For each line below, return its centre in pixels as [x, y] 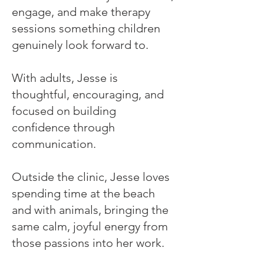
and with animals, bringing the [90, 210]
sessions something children [86, 28]
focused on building [64, 111]
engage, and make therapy [81, 12]
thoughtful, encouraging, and [88, 94]
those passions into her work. [88, 243]
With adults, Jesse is [65, 78]
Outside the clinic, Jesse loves [91, 177]
